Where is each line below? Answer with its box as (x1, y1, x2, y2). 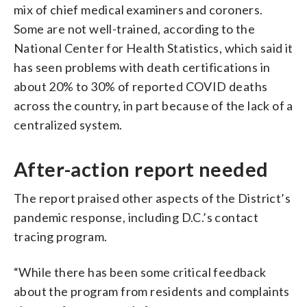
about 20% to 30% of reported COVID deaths (14, 78, 268, 94)
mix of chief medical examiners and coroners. (14, 1, 263, 17)
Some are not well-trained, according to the (14, 21, 256, 36)
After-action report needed (14, 157, 269, 181)
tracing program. (14, 228, 108, 244)
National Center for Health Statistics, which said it (14, 40, 293, 56)
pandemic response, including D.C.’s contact (14, 209, 259, 225)
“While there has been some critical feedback (14, 264, 267, 280)
